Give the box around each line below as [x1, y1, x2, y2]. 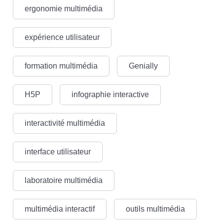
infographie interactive [72, 90, 149, 99]
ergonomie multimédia [25, 4, 103, 13]
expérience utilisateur [25, 33, 100, 41]
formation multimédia [25, 61, 98, 70]
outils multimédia [126, 204, 185, 213]
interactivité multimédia [25, 118, 105, 127]
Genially [129, 61, 158, 70]
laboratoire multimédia [25, 176, 103, 184]
